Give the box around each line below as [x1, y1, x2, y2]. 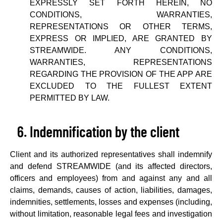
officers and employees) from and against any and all [10, 174, 212, 182]
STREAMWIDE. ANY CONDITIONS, [30, 46, 212, 55]
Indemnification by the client [30, 122, 179, 140]
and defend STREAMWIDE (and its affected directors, [10, 162, 212, 170]
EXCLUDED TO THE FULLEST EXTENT [30, 82, 212, 90]
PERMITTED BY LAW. [30, 94, 110, 102]
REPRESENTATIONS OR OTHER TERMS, [30, 22, 212, 31]
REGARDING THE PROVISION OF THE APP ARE [30, 70, 212, 78]
